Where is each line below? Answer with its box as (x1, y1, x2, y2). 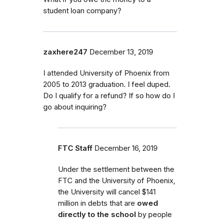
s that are (104, 198, 137, 208)
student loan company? (43, 6, 121, 15)
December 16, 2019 (94, 143, 158, 153)
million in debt (58, 198, 104, 208)
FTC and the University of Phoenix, (58, 176, 175, 185)
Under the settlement (58, 165, 130, 174)
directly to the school (58, 210, 136, 219)
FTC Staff (58, 143, 92, 153)
